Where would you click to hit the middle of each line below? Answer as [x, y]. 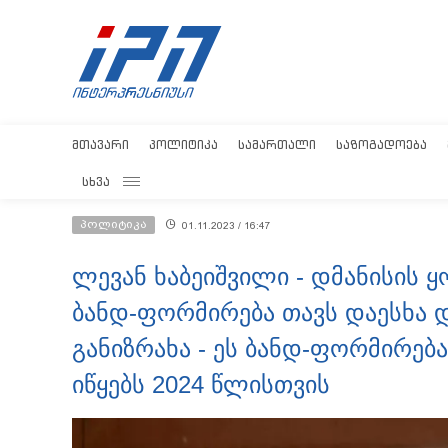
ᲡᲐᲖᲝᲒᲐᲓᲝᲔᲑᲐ [381, 144]
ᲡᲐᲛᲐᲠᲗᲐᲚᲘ [277, 144]
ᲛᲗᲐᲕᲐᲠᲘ [100, 144]
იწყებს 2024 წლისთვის [201, 384]
